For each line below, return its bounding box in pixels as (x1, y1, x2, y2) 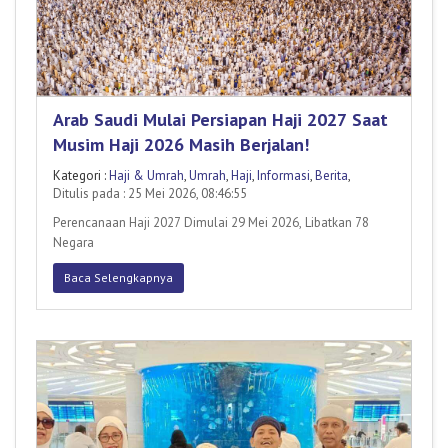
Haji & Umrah (109, 166, 184, 184)
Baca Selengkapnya (64, 269, 173, 285)
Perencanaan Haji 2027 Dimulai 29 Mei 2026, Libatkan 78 (53, 213, 369, 231)
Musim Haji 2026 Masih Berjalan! (53, 132, 309, 156)
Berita (315, 166, 348, 184)
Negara (53, 233, 94, 251)
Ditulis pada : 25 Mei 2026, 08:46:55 (53, 184, 247, 202)
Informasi (257, 166, 310, 184)
